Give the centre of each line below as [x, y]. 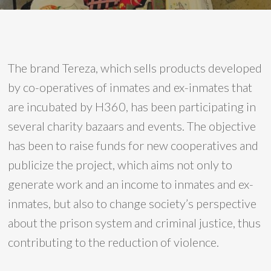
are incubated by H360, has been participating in [132, 106]
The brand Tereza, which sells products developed [135, 68]
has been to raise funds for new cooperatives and [133, 145]
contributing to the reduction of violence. [114, 242]
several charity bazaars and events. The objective [132, 126]
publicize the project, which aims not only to [120, 165]
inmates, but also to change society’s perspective [132, 203]
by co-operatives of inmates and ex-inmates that [130, 87]
